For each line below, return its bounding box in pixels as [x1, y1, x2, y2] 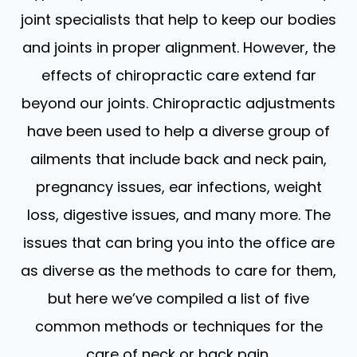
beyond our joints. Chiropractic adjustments [22, 92, 335, 113]
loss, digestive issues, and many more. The [26, 204, 331, 225]
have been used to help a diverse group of [27, 120, 330, 141]
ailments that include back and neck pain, [30, 148, 327, 169]
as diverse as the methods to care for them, [21, 260, 336, 280]
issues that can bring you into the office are [22, 232, 335, 253]
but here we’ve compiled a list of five [48, 288, 309, 308]
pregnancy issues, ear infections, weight [35, 176, 322, 197]
